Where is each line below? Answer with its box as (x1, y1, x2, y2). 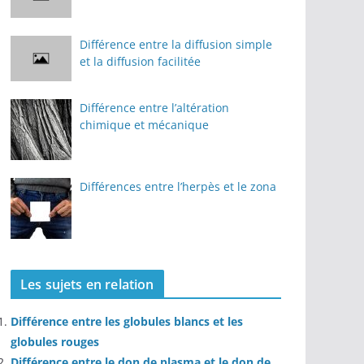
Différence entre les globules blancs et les (11, 314, 243, 330)
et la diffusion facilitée (80, 54, 201, 69)
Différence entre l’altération (80, 100, 229, 116)
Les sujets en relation (20, 275, 154, 294)
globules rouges (11, 334, 99, 350)
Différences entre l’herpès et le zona (80, 179, 276, 195)
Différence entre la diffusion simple (80, 37, 272, 52)
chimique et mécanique (80, 117, 209, 133)
